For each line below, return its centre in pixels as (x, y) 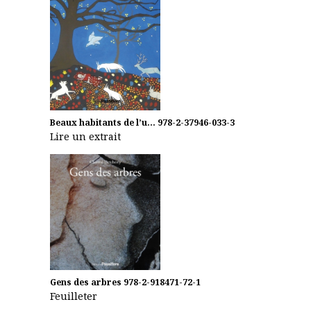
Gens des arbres (86, 282)
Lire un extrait (85, 136)
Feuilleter (74, 296)
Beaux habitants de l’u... (103, 122)
